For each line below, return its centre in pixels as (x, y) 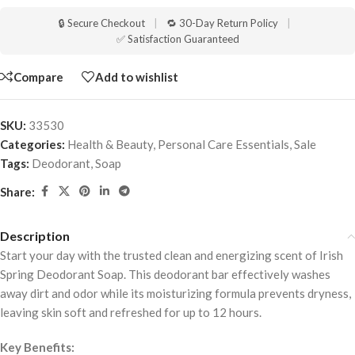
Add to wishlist (137, 76)
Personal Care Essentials (223, 145)
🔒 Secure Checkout (101, 23)
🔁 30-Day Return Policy (222, 23)
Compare (38, 76)
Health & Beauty (110, 145)
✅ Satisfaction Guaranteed (177, 39)
